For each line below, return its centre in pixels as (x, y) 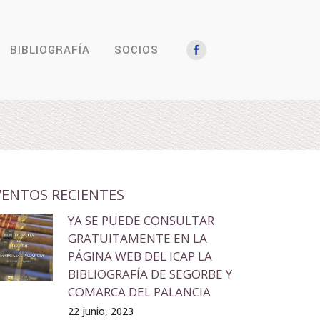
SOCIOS (136, 50)
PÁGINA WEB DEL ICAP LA (140, 256)
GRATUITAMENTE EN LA (138, 238)
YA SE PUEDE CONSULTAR (141, 220)
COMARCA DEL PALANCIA (140, 292)
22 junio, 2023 (101, 311)
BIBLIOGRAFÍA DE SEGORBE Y (150, 274)
